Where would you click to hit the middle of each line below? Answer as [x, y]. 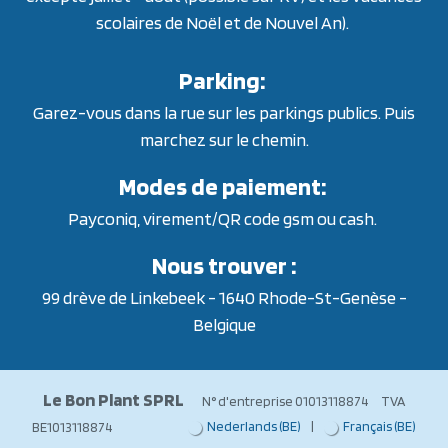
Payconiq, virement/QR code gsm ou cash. [224, 219]
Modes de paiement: [224, 187]
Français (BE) [379, 426]
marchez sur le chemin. [224, 140]
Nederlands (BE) [254, 426]
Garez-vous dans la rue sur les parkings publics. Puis [224, 113]
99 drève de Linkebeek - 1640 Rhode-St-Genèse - [224, 298]
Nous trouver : [224, 266]
